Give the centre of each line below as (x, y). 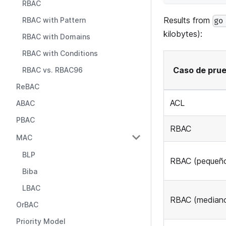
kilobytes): (183, 34)
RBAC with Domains (56, 37)
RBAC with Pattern (54, 20)
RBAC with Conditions (60, 53)
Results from (188, 20)
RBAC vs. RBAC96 (52, 70)
